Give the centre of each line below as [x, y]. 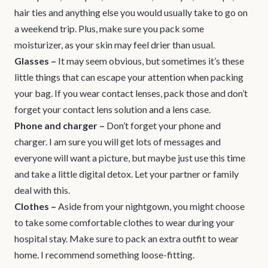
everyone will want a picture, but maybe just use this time [130, 158]
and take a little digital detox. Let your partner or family [127, 174]
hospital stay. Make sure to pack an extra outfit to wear [127, 239]
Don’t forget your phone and [163, 126]
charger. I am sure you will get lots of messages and [118, 142]
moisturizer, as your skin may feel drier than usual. [115, 45]
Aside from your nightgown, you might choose [150, 206]
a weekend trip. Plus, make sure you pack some [109, 29]
